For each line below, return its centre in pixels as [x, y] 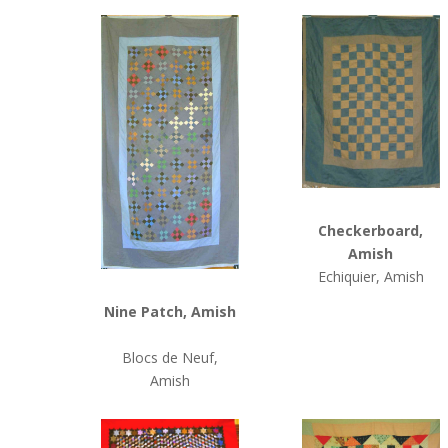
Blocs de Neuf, [169, 358]
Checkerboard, [371, 231]
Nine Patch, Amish [169, 312]
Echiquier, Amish [370, 277]
